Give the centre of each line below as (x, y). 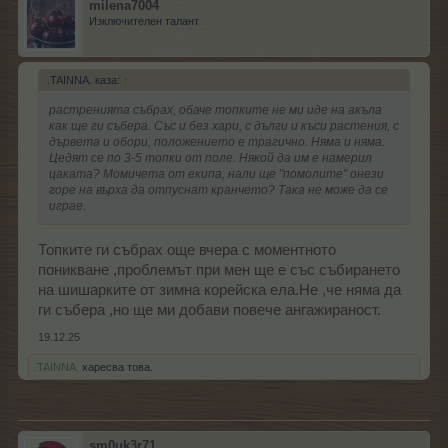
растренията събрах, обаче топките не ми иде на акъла (215, 110)
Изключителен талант (144, 21)
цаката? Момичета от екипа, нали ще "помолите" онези (216, 174)
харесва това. (116, 366)
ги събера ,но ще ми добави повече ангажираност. (209, 309)
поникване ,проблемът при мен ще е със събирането (219, 269)
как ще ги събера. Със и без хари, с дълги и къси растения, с (224, 126)
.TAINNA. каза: (85, 80)
